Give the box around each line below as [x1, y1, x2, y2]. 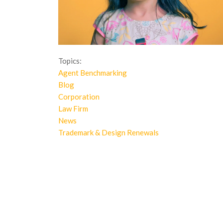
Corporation [58, 92, 100, 102]
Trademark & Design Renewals [58, 128, 159, 137]
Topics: [58, 56, 82, 66]
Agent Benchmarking [58, 68, 127, 78]
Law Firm [58, 104, 88, 113]
